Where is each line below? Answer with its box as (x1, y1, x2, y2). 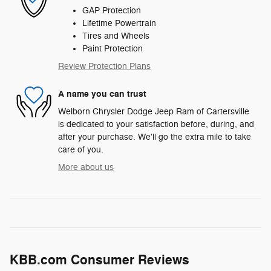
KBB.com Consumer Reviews (10, 252, 189, 269)
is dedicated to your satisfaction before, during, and (58, 119, 254, 130)
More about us (58, 162, 114, 173)
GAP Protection (82, 5, 141, 16)
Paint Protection (82, 44, 143, 54)
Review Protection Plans (58, 61, 151, 72)
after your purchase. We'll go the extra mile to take (58, 132, 251, 143)
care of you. (58, 145, 103, 155)
